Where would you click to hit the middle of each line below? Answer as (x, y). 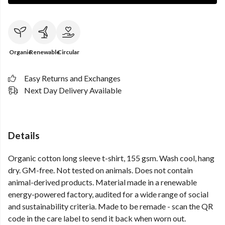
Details (24, 135)
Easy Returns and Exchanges (72, 78)
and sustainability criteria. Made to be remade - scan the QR (110, 206)
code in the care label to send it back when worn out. (97, 218)
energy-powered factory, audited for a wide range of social (108, 194)
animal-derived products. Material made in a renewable (102, 182)
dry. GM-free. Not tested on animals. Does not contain (100, 170)
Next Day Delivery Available (73, 90)
